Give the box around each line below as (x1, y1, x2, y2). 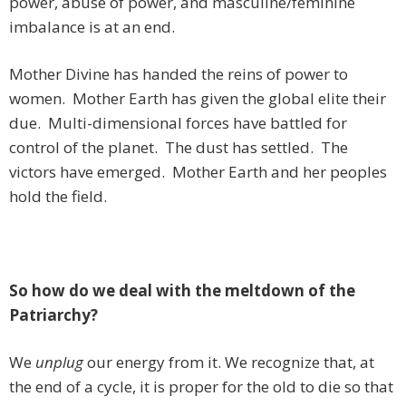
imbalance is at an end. (9, 16, 175, 38)
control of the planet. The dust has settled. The (9, 137, 348, 159)
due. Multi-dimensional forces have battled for (9, 112, 347, 134)
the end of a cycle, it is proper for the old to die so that (9, 376, 393, 398)
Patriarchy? (9, 304, 98, 326)
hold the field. (9, 186, 107, 208)
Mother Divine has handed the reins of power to (9, 63, 348, 85)
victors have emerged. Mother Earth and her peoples (9, 161, 387, 183)
